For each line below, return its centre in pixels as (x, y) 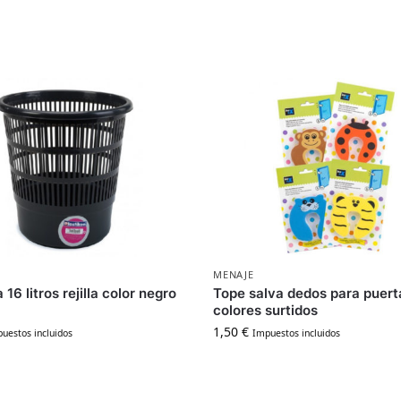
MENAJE (234, 275)
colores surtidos (266, 311)
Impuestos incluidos (297, 333)
